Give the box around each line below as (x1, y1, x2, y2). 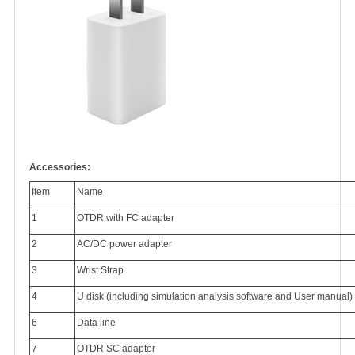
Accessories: (29, 162, 90, 173)
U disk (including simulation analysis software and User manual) (77, 291, 353, 302)
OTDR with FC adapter (77, 212, 174, 223)
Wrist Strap (77, 265, 124, 276)
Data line (77, 317, 116, 328)
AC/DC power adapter (77, 239, 172, 250)
